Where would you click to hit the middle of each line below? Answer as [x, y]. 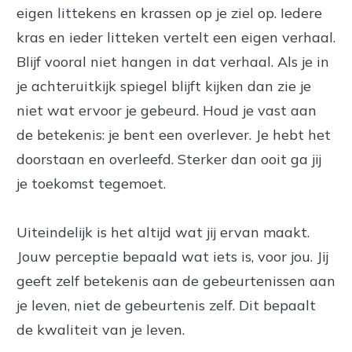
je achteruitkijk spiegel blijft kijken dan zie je [164, 86]
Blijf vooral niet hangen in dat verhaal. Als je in [173, 62]
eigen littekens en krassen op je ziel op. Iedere [169, 13]
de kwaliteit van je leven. [101, 330]
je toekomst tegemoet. [91, 183]
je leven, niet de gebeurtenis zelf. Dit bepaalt [166, 305]
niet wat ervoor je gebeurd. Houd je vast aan [167, 110]
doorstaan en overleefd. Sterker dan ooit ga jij [169, 159]
